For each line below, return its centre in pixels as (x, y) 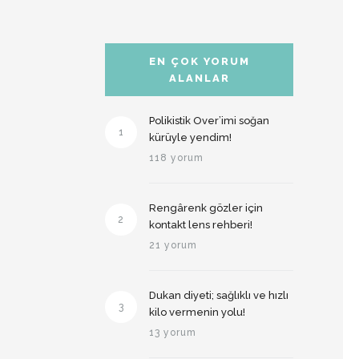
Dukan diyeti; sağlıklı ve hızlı (219, 295)
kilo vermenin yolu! (197, 312)
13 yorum (173, 333)
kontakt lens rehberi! (201, 225)
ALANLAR (199, 78)
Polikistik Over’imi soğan (209, 121)
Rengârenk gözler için (206, 208)
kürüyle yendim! (190, 137)
